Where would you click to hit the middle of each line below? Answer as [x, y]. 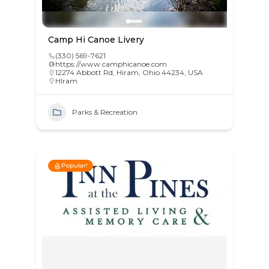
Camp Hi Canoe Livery [96, 40]
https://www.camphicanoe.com [111, 64]
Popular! [74, 166]
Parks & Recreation [104, 112]
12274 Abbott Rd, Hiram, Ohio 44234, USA [129, 73]
